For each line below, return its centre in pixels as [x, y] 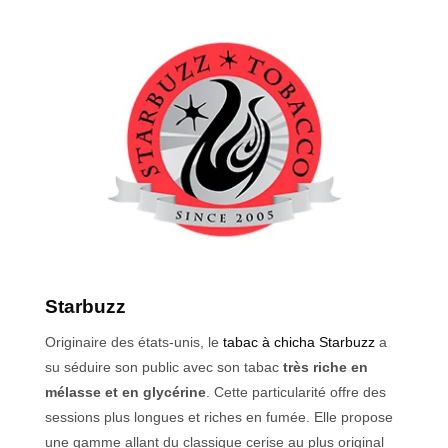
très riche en [325, 366]
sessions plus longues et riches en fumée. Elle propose [219, 416]
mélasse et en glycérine [125, 391]
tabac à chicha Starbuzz [299, 341]
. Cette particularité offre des [296, 391]
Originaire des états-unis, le [134, 341]
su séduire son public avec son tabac [164, 366]
